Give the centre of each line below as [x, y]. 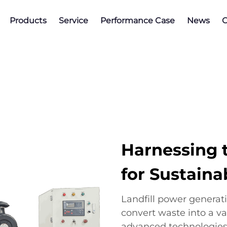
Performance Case [138, 21]
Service [73, 21]
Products [28, 21]
